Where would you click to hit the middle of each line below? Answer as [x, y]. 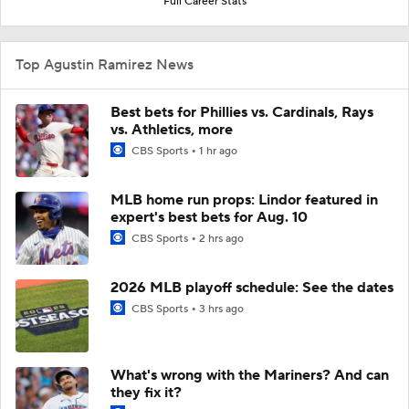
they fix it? [146, 392]
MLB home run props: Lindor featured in [244, 199]
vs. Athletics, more [172, 129]
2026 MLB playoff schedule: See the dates [252, 287]
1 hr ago [218, 151]
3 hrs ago [221, 309]
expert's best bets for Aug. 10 [209, 217]
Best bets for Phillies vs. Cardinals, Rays [242, 112]
